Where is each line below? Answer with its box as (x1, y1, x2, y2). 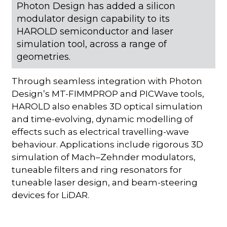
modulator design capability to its (17, 13, 170, 24)
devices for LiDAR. (12, 190, 90, 200)
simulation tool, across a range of (17, 38, 167, 50)
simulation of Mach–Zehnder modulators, (12, 152, 196, 162)
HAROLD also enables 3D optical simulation (12, 101, 203, 111)
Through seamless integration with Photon (12, 75, 203, 86)
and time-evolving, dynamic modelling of (12, 113, 194, 124)
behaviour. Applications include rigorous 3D (12, 139, 204, 149)
